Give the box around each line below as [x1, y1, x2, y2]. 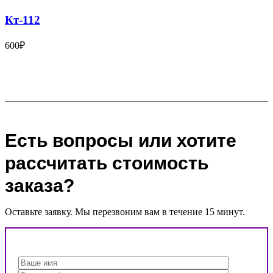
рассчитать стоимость [5, 153, 208, 174]
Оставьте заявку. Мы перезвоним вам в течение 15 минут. [5, 207, 245, 218]
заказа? [5, 175, 74, 196]
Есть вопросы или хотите [5, 130, 236, 151]
